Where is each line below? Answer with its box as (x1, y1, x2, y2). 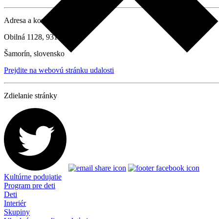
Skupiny (4, 208, 30, 217)
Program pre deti (4, 181, 55, 190)
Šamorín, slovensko (4, 49, 65, 58)
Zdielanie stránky (4, 91, 57, 100)
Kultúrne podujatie (4, 173, 62, 181)
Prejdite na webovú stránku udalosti (4, 66, 114, 75)
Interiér (4, 199, 26, 208)
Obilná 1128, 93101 (4, 33, 66, 42)
